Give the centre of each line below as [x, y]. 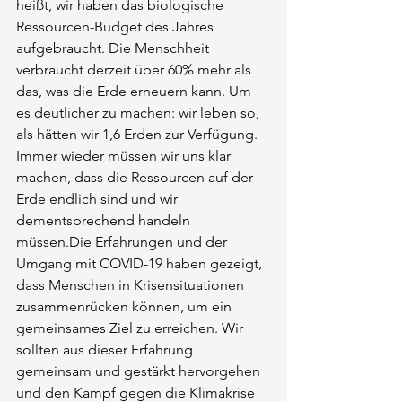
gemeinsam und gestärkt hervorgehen [140, 371]
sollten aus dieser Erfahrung [106, 350]
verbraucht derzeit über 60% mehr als [135, 70]
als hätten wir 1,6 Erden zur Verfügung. [139, 134]
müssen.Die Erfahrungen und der [123, 242]
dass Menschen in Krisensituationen [132, 285]
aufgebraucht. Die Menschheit [114, 48]
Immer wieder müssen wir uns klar [125, 156]
